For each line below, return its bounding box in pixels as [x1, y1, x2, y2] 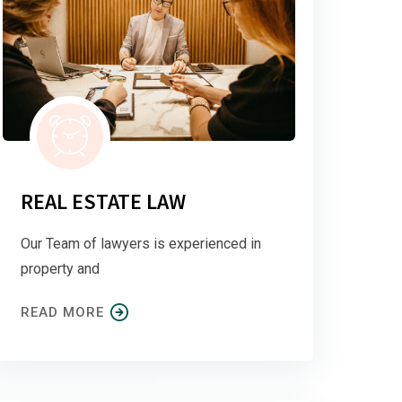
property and [21, 259, 100, 277]
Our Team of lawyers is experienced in [21, 234, 261, 252]
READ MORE [21, 303, 104, 320]
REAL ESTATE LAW [21, 187, 186, 215]
